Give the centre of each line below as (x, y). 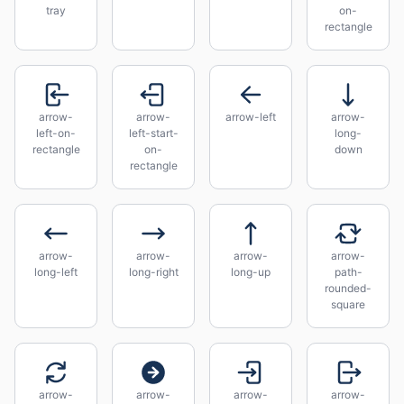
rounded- (348, 288)
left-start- (153, 133)
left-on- (56, 133)
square (348, 304)
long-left (56, 272)
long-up (251, 272)
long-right (153, 272)
